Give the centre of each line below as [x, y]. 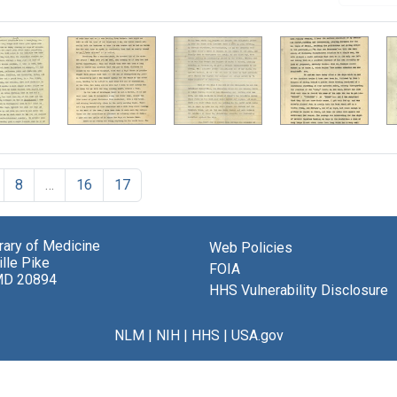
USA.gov [257, 336]
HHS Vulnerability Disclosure [299, 291]
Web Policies [251, 248]
